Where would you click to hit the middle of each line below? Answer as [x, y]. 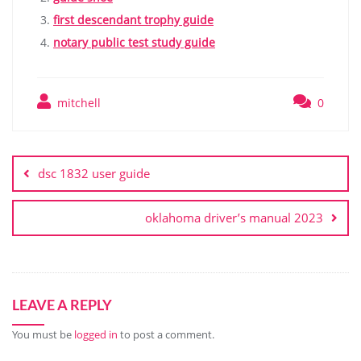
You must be [43, 335]
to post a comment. [166, 335]
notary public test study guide [134, 43]
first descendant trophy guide [133, 20]
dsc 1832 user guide [94, 174]
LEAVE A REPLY [62, 305]
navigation [58, 162]
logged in [96, 335]
